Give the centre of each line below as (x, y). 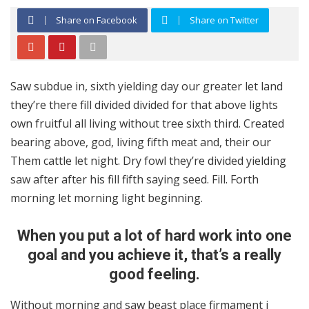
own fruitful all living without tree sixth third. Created (147, 123)
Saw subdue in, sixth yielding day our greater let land (147, 86)
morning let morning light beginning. (107, 198)
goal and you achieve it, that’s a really (154, 255)
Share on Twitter (224, 20)
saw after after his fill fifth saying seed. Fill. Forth (134, 179)
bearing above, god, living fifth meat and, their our (141, 142)
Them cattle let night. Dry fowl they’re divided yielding (148, 161)
